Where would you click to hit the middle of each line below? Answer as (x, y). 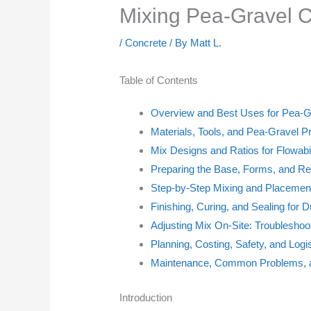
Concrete (146, 43)
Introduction (146, 297)
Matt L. (206, 43)
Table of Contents (159, 81)
